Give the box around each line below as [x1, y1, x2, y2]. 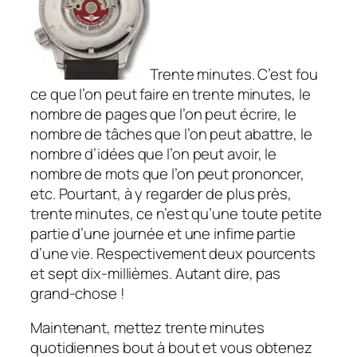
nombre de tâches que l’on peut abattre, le [30, 123, 312, 144]
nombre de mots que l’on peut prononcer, [30, 163, 305, 184]
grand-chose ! [30, 282, 125, 304]
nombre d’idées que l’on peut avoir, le [30, 143, 277, 164]
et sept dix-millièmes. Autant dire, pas [30, 262, 281, 284]
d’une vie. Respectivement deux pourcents [30, 242, 316, 264]
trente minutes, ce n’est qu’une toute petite [30, 202, 322, 224]
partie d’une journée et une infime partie [30, 222, 296, 244]
